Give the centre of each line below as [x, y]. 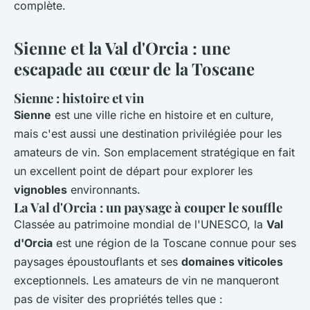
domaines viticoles [232, 262]
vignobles [40, 190]
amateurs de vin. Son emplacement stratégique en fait [154, 153]
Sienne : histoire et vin [79, 98]
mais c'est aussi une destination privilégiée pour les [148, 134]
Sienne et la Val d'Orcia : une [122, 48]
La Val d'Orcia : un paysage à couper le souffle [148, 208]
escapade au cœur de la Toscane [134, 69]
